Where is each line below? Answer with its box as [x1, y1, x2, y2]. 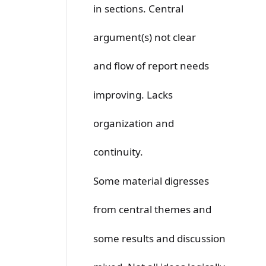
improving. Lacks [93, 87, 173, 102]
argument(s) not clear [93, 30, 196, 44]
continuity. [93, 145, 143, 159]
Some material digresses [93, 173, 209, 188]
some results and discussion [93, 231, 226, 245]
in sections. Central [93, 1, 183, 15]
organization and [93, 116, 174, 131]
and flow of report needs [93, 59, 209, 73]
